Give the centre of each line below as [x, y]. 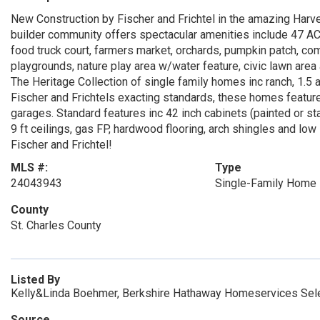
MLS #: [29, 167]
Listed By [35, 280]
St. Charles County [56, 225]
